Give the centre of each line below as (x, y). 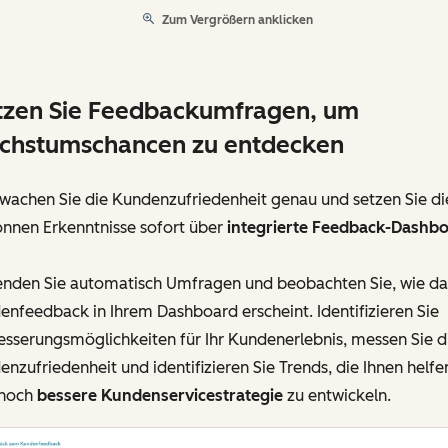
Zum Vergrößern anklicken (237, 20)
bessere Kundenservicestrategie (159, 395)
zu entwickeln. (336, 395)
